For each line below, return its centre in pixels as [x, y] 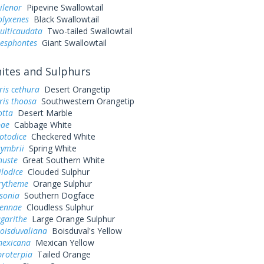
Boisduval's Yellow [84, 231]
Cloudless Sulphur [57, 207]
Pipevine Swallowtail [62, 7]
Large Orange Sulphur [71, 219]
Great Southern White [61, 160]
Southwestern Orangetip [85, 101]
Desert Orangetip [75, 89]
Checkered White [61, 136]
